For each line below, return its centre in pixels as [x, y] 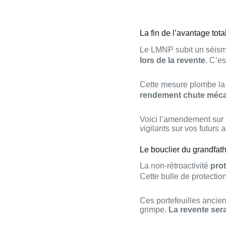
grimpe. [154, 210]
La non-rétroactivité [175, 166]
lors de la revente [173, 60]
